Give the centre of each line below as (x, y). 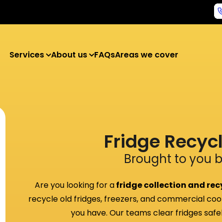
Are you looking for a (75, 185)
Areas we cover (146, 55)
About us (70, 55)
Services (28, 55)
